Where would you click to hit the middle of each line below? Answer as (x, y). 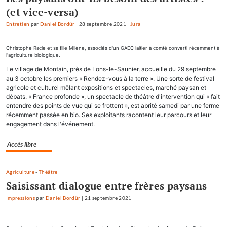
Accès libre (22, 145)
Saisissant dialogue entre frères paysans (107, 186)
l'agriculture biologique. (33, 55)
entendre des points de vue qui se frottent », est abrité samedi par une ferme (113, 106)
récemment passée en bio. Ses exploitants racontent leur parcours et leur (109, 115)
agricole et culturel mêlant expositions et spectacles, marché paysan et (106, 88)
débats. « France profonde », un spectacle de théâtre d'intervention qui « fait (113, 97)
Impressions (21, 198)
